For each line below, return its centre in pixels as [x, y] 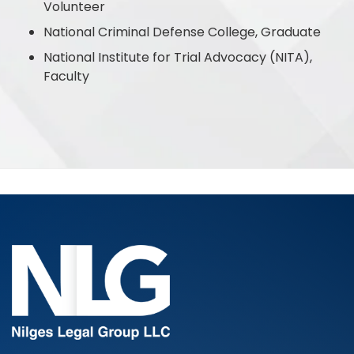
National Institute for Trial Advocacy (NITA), [178, 57]
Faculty [66, 76]
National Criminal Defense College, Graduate [182, 32]
